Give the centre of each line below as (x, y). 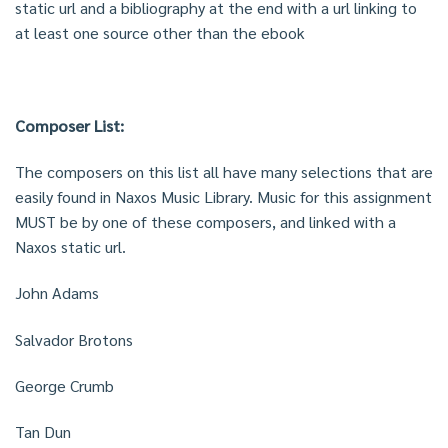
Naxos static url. (70, 247)
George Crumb (64, 386)
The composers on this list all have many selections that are (224, 172)
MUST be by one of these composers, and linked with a (205, 222)
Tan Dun (43, 432)
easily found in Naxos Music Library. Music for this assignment (223, 197)
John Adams (57, 293)
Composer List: (69, 125)
